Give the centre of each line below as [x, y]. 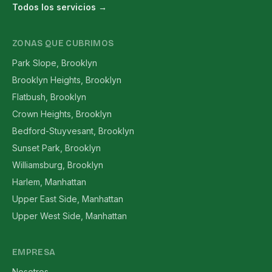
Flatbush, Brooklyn [49, 97]
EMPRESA [34, 252]
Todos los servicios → [59, 7]
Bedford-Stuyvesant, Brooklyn [73, 131]
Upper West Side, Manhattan [70, 216]
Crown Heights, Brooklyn [62, 114]
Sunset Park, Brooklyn [56, 148]
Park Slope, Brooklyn [55, 63]
